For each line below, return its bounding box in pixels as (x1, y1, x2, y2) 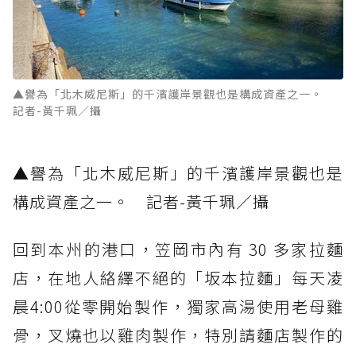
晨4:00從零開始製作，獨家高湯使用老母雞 (13, 295, 343, 319)
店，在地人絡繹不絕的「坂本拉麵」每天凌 (13, 266, 343, 290)
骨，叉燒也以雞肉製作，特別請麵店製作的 (13, 323, 343, 347)
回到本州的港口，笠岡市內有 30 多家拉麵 (13, 238, 343, 261)
